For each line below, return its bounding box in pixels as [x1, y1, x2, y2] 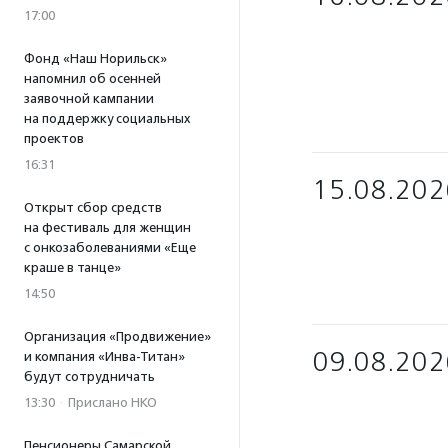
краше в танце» [24, 260, 121, 275]
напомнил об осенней [24, 71, 161, 86]
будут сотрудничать [24, 369, 155, 384]
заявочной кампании [24, 91, 154, 106]
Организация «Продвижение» [24, 329, 211, 344]
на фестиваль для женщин [24, 220, 191, 235]
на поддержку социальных [24, 111, 191, 126]
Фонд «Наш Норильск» [24, 51, 167, 66]
